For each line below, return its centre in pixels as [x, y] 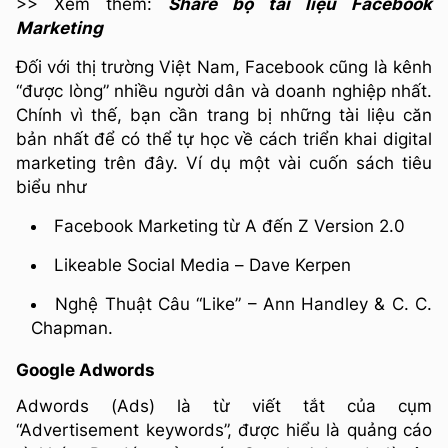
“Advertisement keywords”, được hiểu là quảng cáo [224, 429]
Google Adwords [85, 370]
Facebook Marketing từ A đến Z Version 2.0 [229, 226]
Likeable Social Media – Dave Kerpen [202, 265]
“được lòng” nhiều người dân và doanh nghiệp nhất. [224, 91]
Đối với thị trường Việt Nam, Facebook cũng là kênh [224, 67]
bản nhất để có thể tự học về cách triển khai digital [224, 139]
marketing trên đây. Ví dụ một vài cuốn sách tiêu [224, 163]
